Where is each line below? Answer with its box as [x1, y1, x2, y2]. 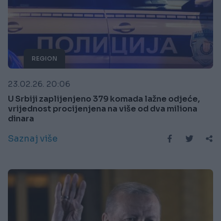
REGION [32, 54, 57, 62]
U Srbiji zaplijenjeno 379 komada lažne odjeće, [8, 93, 200, 104]
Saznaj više [8, 133, 58, 144]
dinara [8, 113, 34, 124]
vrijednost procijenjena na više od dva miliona [8, 103, 197, 114]
